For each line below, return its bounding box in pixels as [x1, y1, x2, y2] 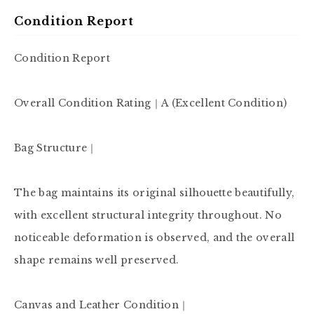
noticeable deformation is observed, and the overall [14, 231, 295, 244]
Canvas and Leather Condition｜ [14, 299, 189, 311]
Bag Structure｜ [14, 142, 97, 154]
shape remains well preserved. [14, 254, 179, 266]
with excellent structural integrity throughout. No [14, 209, 282, 221]
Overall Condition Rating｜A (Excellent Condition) [14, 97, 287, 109]
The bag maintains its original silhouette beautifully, [14, 186, 295, 199]
